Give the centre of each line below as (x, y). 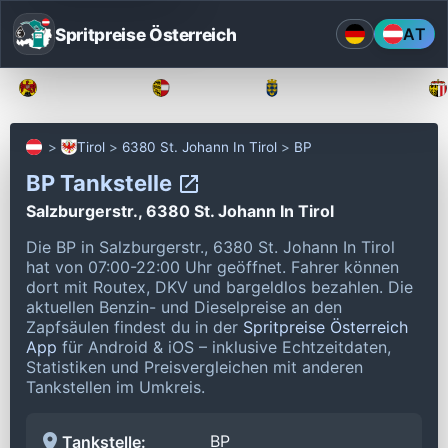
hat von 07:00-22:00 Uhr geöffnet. (158, 266)
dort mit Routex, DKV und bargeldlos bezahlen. (207, 286)
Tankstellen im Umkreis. (115, 386)
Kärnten (208, 88)
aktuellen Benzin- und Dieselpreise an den (184, 306)
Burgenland (86, 88)
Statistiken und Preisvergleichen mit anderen (194, 366)
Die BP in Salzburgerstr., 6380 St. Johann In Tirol (210, 246)
